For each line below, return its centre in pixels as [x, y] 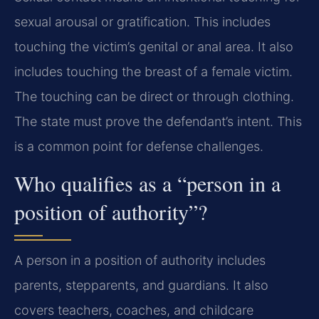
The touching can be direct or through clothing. [154, 97]
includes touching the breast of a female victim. [153, 72]
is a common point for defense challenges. [139, 147]
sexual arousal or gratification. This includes [142, 22]
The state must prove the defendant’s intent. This [158, 122]
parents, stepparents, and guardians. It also [141, 286]
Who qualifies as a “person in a [147, 183]
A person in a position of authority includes [140, 261]
